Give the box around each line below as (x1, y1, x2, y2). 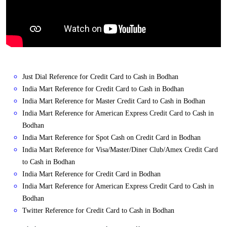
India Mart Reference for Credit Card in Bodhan (22, 170, 161, 178)
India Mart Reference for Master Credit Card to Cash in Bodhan (22, 97, 205, 105)
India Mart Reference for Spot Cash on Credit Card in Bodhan (22, 134, 201, 142)
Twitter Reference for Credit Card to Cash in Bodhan (22, 207, 174, 215)
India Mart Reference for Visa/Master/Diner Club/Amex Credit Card (22, 146, 218, 154)
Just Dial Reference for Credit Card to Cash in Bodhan (22, 73, 178, 81)
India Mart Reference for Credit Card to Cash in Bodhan (22, 85, 184, 93)
